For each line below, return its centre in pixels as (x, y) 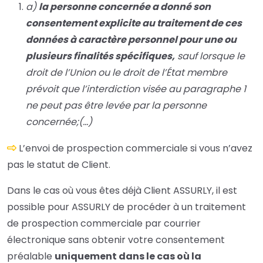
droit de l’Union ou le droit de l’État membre (127, 73)
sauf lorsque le (210, 56)
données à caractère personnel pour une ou (131, 40)
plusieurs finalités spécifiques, (100, 56)
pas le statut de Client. (59, 165)
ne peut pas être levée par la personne (116, 106)
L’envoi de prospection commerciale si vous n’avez (136, 149)
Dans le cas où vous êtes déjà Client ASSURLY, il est (122, 191)
